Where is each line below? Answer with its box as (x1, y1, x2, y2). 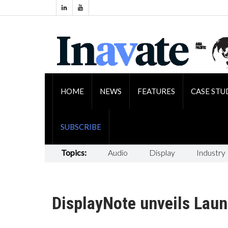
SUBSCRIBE (60, 122, 101, 131)
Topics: (61, 147, 87, 157)
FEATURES (137, 86, 175, 96)
